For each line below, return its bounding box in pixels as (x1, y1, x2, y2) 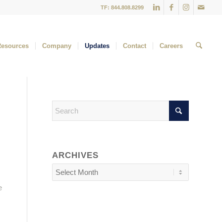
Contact (122, 42, 146, 50)
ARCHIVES (52, 151, 99, 160)
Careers (159, 42, 183, 50)
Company (42, 42, 71, 50)
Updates (84, 42, 110, 50)
